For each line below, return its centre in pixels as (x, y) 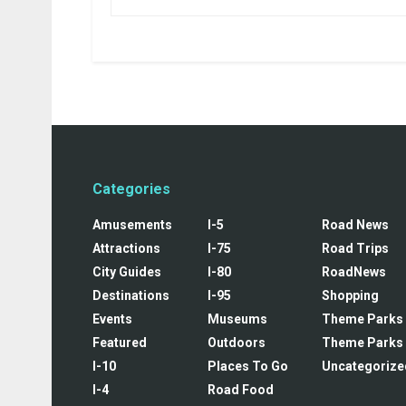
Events (112, 319)
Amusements (132, 224)
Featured (120, 342)
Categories (131, 188)
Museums (237, 319)
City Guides (127, 271)
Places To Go (247, 366)
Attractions (126, 248)
